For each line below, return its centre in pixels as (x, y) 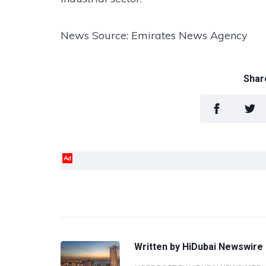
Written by (158, 247)
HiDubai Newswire (223, 247)
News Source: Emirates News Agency (154, 35)
